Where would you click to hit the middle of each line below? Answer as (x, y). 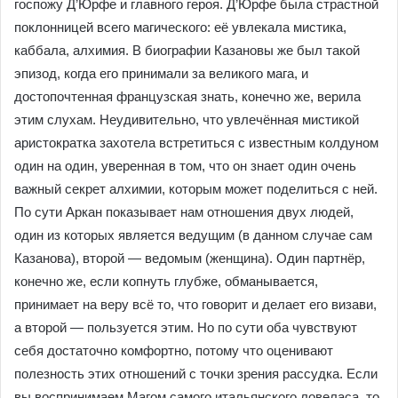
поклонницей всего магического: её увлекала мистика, (180, 27)
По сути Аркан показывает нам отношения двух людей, (184, 212)
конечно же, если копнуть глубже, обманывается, (166, 281)
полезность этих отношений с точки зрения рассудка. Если (196, 374)
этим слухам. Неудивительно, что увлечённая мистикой (187, 119)
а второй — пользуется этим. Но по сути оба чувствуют (186, 327)
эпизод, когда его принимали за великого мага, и (161, 73)
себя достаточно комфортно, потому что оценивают (174, 350)
